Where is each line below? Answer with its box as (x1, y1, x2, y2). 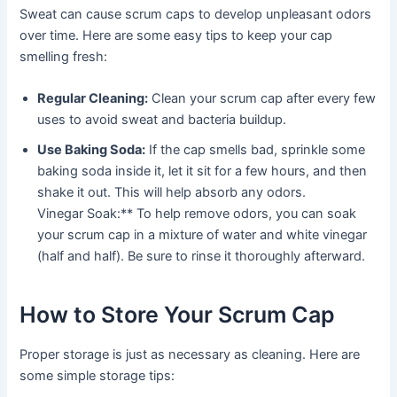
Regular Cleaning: (37, 90, 149, 107)
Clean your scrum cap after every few (148, 90, 377, 107)
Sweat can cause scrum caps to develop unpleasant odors (19, 6, 372, 23)
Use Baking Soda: (37, 142, 146, 159)
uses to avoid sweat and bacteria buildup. (37, 112, 287, 128)
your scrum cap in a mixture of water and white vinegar (37, 227, 368, 244)
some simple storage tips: (19, 368, 175, 385)
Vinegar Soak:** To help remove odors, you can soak (37, 206, 357, 222)
